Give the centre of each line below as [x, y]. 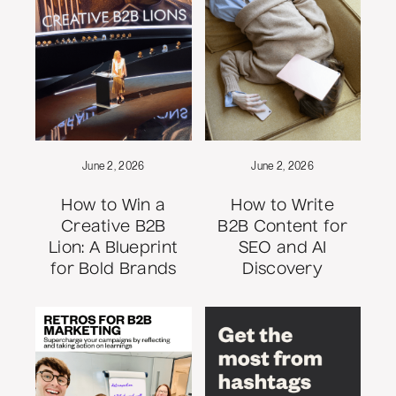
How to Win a [114, 206]
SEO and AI [282, 248]
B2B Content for [282, 227]
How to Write [283, 206]
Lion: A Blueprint [114, 248]
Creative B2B [113, 227]
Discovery [283, 269]
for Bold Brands [113, 269]
